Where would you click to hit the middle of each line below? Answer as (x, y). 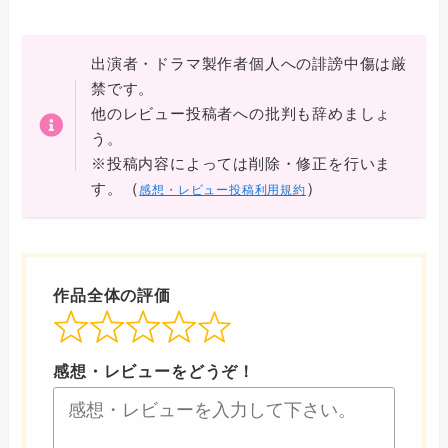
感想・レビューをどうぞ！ (154, 371)
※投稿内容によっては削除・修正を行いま (241, 163)
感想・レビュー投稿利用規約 (222, 189)
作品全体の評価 (112, 295)
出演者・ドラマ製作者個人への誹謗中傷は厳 (249, 63)
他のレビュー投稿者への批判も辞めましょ (241, 113)
